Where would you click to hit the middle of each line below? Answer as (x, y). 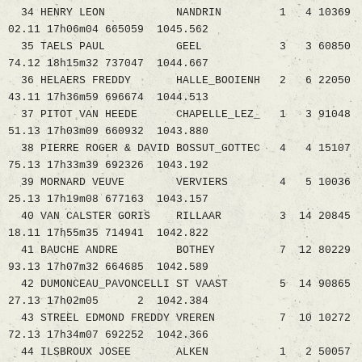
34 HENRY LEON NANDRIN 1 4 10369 (179, 13)
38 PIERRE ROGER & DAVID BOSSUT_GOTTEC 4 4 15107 (179, 149)
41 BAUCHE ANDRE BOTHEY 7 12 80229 (179, 250)
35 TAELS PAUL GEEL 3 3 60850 (179, 47)
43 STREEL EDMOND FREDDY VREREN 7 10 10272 (179, 318)
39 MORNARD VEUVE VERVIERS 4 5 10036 (179, 183)
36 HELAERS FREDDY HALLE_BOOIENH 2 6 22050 (179, 81)
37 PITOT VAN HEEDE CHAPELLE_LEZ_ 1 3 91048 (179, 115)
